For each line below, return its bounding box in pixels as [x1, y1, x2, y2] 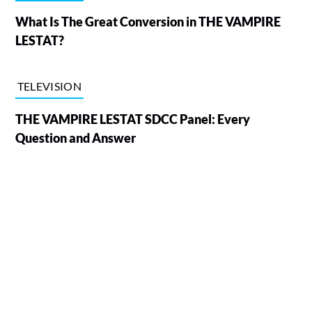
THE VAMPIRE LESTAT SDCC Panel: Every [15, 111, 250, 127]
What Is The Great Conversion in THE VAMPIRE [15, 13, 281, 29]
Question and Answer [15, 130, 136, 146]
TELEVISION [17, 79, 81, 93]
